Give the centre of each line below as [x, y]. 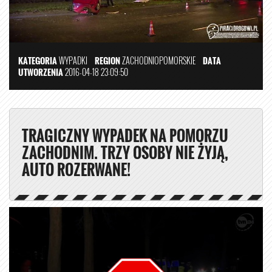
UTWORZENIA [41, 72]
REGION [107, 60]
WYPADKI [73, 60]
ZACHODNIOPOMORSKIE [161, 60]
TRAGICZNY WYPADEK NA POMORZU [125, 135]
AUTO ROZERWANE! [76, 169]
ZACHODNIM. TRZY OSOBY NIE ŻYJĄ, [125, 152]
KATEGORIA [38, 60]
